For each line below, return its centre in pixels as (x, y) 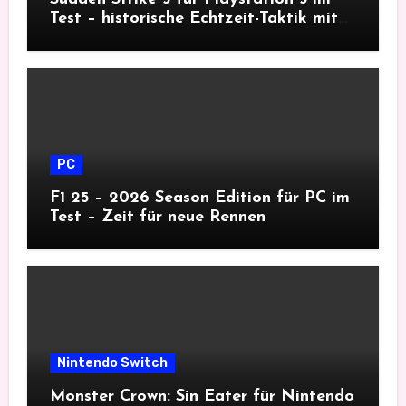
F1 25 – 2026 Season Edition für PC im (199, 198)
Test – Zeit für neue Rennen (157, 217)
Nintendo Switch (112, 363)
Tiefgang (85, 38)
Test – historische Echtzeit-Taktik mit (193, 19)
